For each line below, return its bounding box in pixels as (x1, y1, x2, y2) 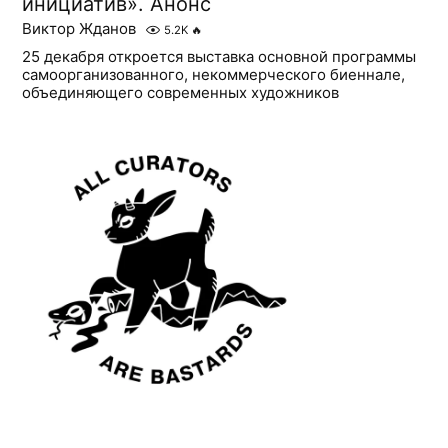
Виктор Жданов (22, 19, 137, 39)
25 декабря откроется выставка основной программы (22, 47, 417, 67)
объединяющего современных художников (22, 83, 340, 103)
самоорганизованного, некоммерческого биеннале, (22, 65, 406, 85)
